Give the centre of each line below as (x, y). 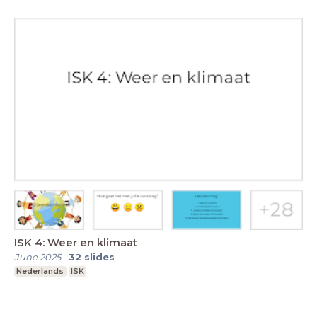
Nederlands (40, 271)
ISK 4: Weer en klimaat (76, 242)
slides (99, 257)
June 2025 (38, 257)
